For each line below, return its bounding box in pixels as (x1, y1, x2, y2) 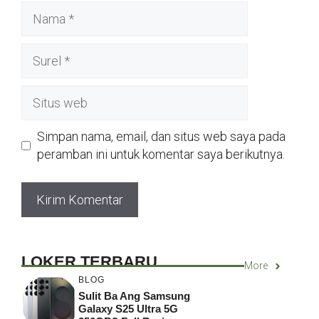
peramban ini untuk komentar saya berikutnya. (37, 147, 285, 162)
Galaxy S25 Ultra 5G (78, 302, 178, 315)
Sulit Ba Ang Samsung (78, 289, 190, 302)
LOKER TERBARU (21, 253, 157, 271)
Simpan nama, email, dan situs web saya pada (37, 129, 286, 145)
